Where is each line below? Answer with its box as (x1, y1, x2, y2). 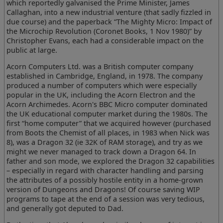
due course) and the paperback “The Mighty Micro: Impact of (6, 16, 213, 26)
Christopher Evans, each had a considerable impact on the (6, 35, 204, 45)
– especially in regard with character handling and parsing (6, 165, 204, 175)
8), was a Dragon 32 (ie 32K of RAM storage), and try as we (6, 137, 203, 147)
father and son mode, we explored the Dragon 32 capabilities (6, 156, 215, 166)
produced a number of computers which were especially (6, 80, 197, 90)
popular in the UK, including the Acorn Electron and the (6, 90, 196, 100)
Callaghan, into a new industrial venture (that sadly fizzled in (6, 7, 212, 17)
